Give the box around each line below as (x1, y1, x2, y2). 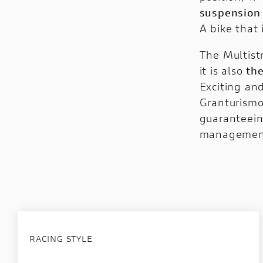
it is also (199, 63, 247, 77)
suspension (199, 5, 261, 19)
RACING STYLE (29, 233, 93, 244)
